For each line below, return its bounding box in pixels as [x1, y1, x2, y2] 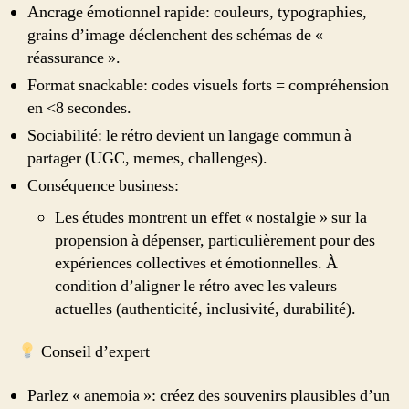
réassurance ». [27, 47, 121, 68]
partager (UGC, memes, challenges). [27, 147, 267, 169]
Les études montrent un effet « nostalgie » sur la [55, 206, 367, 228]
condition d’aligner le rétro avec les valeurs [55, 275, 337, 297]
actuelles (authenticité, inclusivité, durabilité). [55, 298, 356, 320]
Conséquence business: [27, 174, 179, 196]
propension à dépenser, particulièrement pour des [55, 229, 375, 251]
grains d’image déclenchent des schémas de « [27, 24, 323, 46]
